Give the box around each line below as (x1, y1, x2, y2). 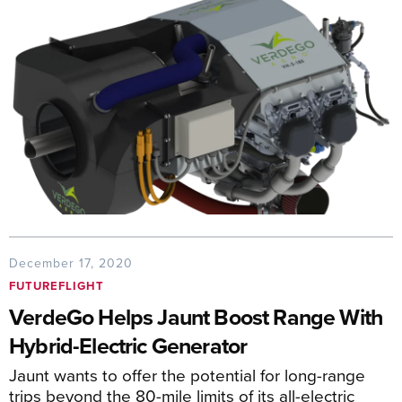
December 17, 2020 (9, 253, 133, 272)
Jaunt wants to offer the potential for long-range (9, 362, 365, 387)
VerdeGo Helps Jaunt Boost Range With (9, 300, 384, 333)
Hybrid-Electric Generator (9, 328, 248, 362)
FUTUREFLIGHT (9, 276, 104, 294)
